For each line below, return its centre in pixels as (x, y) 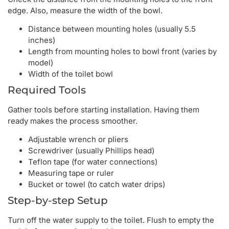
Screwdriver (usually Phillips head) (91, 151)
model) (41, 63)
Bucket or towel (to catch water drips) (97, 185)
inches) (42, 40)
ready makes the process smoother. (73, 121)
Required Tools (47, 90)
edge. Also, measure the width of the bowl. (85, 10)
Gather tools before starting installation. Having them (104, 110)
